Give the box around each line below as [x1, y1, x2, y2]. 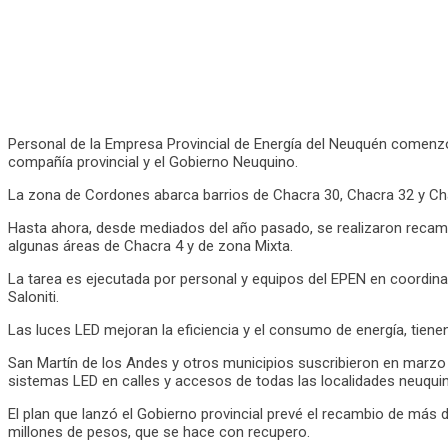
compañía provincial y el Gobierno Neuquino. [8, 152, 298, 171]
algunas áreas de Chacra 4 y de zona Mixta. [8, 236, 293, 255]
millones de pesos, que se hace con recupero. [8, 422, 310, 441]
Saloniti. [8, 287, 59, 306]
